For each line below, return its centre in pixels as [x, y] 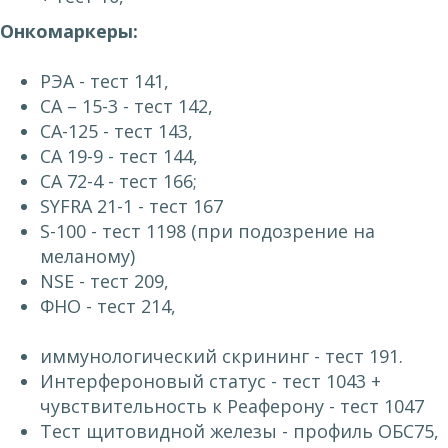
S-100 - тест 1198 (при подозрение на [207, 231]
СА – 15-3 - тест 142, [126, 106]
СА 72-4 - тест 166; [118, 181]
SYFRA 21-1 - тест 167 [131, 206]
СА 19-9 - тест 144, [119, 156]
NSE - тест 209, [104, 281]
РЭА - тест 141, [104, 81]
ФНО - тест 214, [108, 306]
